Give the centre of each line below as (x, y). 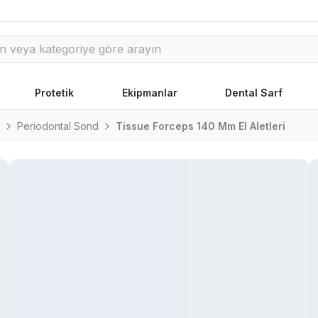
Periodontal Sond (58, 126)
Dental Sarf (254, 93)
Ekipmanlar (149, 93)
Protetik (54, 93)
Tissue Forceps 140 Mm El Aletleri (201, 126)
